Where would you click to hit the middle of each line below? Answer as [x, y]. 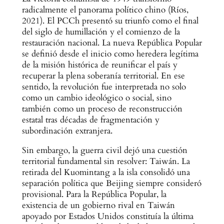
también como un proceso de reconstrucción [102, 109]
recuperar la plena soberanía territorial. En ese [103, 76]
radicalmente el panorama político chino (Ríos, [105, 10]
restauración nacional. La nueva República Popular [112, 43]
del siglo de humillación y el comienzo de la [101, 32]
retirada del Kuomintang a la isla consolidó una [106, 172]
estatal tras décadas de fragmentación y [90, 120]
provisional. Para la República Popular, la [94, 194]
